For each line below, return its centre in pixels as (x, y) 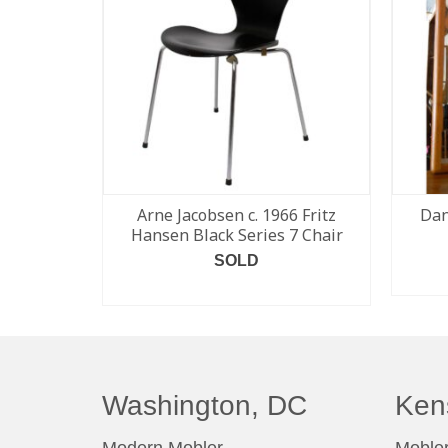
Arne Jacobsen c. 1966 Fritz (236, 214)
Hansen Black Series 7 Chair (236, 234)
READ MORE (236, 290)
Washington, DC (204, 405)
